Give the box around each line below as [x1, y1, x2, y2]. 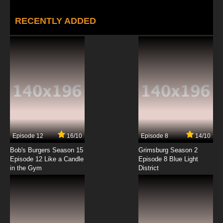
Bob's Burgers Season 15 [10, 146, 83, 154]
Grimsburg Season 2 [138, 146, 198, 154]
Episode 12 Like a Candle [10, 155, 84, 163]
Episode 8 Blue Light [138, 155, 198, 163]
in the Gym [10, 164, 42, 172]
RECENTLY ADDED [15, 16, 96, 26]
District [138, 164, 159, 172]
